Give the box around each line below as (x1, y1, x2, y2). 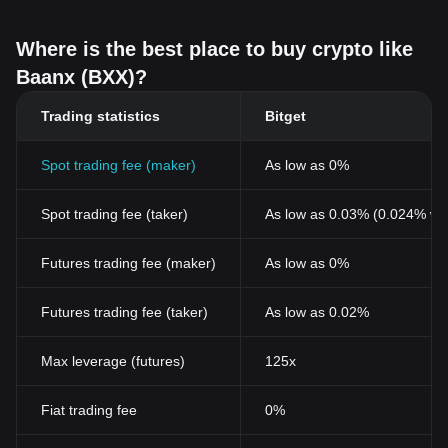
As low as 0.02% (265, 304, 369, 320)
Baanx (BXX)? (16, 66, 147, 88)
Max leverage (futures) (41, 353, 185, 369)
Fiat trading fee (41, 402, 137, 418)
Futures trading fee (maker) (41, 255, 216, 271)
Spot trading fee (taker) (41, 206, 188, 222)
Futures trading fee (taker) (41, 304, 208, 320)
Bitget (265, 108, 306, 124)
